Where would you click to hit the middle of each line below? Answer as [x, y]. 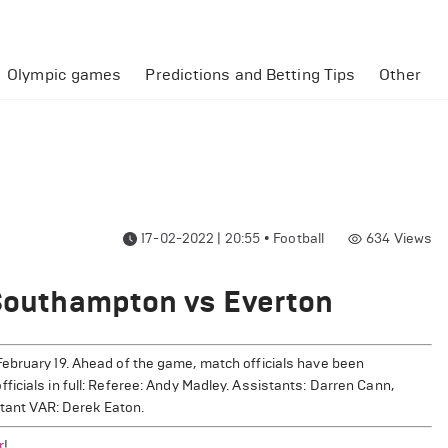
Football [299, 238]
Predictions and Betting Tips [250, 74]
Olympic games [64, 74]
